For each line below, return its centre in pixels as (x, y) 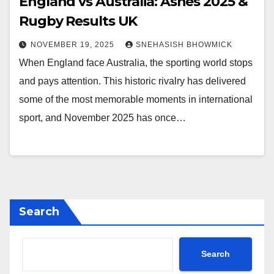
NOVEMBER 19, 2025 (74, 45)
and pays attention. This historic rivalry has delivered (132, 81)
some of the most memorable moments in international (136, 100)
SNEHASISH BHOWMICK (184, 45)
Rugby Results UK (78, 21)
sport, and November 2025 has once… (102, 118)
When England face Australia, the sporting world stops (136, 63)
